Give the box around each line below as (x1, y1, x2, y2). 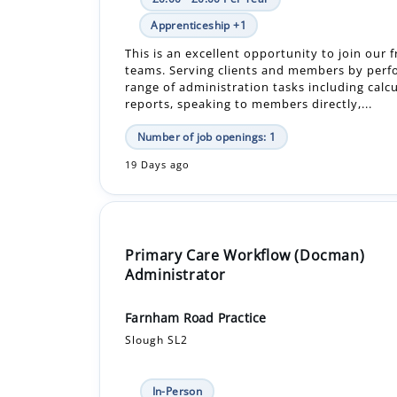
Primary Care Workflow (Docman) (125, 181, 365, 201)
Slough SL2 (125, 268, 189, 284)
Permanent (151, 346, 209, 362)
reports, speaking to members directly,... (125, 31, 373, 48)
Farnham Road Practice (125, 245, 267, 262)
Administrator (125, 200, 226, 221)
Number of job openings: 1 (136, 65, 276, 81)
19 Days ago (125, 94, 191, 107)
